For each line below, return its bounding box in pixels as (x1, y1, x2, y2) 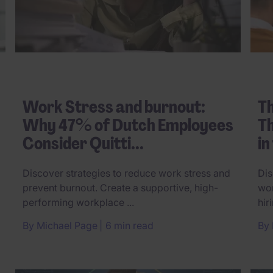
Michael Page (37, 219, 97, 232)
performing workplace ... (23, 196, 134, 209)
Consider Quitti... (23, 132, 144, 155)
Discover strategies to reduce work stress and (23, 167, 230, 180)
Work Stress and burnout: (23, 96, 205, 119)
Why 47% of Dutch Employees (23, 114, 233, 137)
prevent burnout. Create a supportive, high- (23, 182, 218, 194)
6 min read (105, 219, 154, 232)
